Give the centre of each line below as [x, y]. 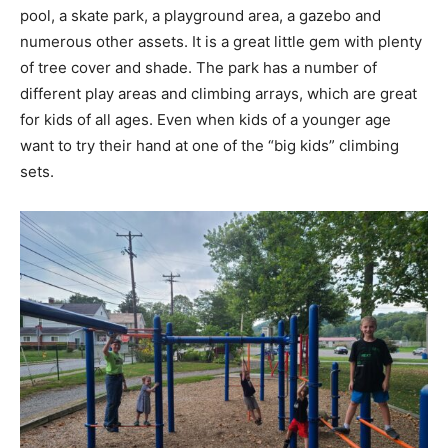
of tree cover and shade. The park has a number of [198, 68]
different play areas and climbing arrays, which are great [218, 94]
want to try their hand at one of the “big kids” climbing [209, 146]
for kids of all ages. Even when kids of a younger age [205, 120]
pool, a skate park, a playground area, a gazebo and [200, 16]
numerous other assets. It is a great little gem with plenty [221, 42]
